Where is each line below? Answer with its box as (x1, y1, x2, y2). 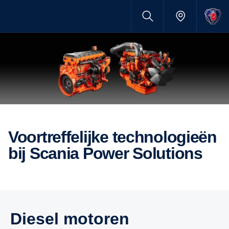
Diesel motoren (22, 210, 129, 228)
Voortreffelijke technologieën (8, 128, 17, 146)
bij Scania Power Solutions (8, 144, 202, 163)
